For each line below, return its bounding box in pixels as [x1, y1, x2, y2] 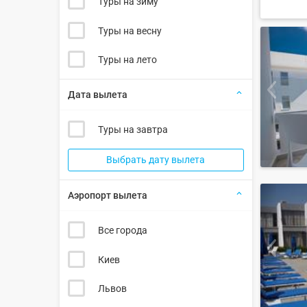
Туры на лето [97, 54, 157, 66]
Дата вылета [68, 89, 127, 101]
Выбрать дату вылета [106, 154, 206, 166]
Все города [97, 225, 147, 236]
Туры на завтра [97, 124, 168, 136]
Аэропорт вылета [68, 190, 147, 201]
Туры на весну [97, 25, 162, 36]
